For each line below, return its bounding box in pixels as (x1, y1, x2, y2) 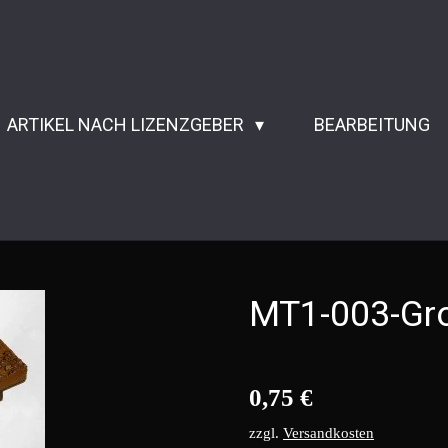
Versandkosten (283, 425, 374, 441)
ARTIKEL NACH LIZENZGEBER (7, 114, 249, 135)
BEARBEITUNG (314, 114, 431, 135)
